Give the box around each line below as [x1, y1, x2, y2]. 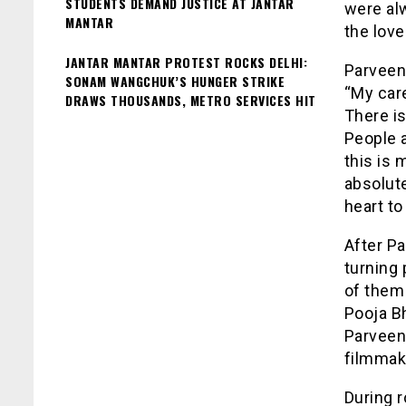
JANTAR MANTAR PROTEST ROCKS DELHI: [65, 52, 307, 72]
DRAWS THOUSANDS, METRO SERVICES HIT [65, 90, 316, 110]
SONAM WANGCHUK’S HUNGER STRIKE [65, 71, 285, 91]
